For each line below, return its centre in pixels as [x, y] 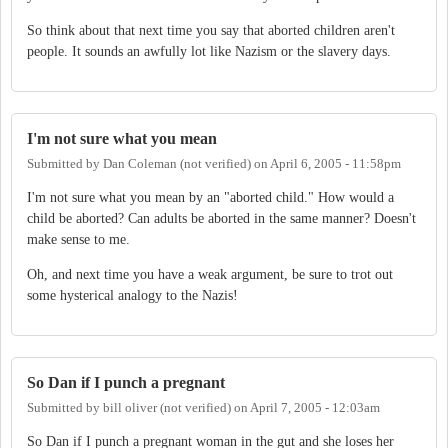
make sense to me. [78, 239]
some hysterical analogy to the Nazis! [132, 295]
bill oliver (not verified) [167, 408]
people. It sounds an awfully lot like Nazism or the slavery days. [209, 51]
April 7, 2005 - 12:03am [315, 408]
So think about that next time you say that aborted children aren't [211, 30]
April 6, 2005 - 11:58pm [335, 164]
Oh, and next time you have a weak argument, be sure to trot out [210, 274]
